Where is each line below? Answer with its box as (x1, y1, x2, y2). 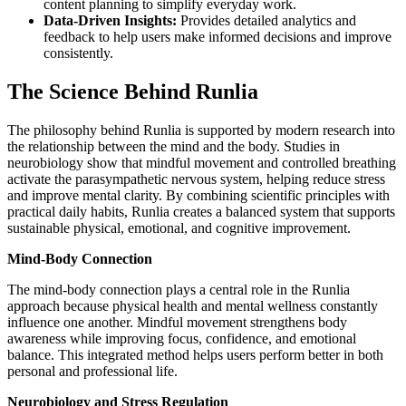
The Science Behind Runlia (7, 80, 258, 104)
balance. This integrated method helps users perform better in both (7, 347, 383, 363)
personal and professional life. (7, 363, 178, 380)
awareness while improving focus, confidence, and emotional (7, 331, 356, 347)
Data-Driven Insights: (43, 13, 177, 29)
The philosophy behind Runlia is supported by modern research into (7, 122, 395, 139)
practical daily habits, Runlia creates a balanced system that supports (7, 204, 395, 220)
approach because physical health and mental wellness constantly (7, 298, 378, 314)
